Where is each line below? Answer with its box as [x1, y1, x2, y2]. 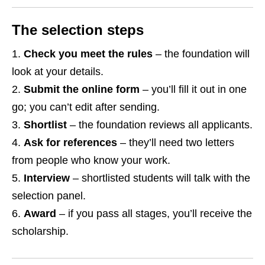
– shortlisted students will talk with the [70, 172, 250, 185]
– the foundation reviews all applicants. [67, 119, 253, 131]
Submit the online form [24, 83, 140, 96]
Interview [24, 172, 70, 185]
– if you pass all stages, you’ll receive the [56, 208, 252, 220]
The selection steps [12, 22, 144, 38]
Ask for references [24, 137, 117, 149]
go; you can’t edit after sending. [12, 101, 160, 114]
